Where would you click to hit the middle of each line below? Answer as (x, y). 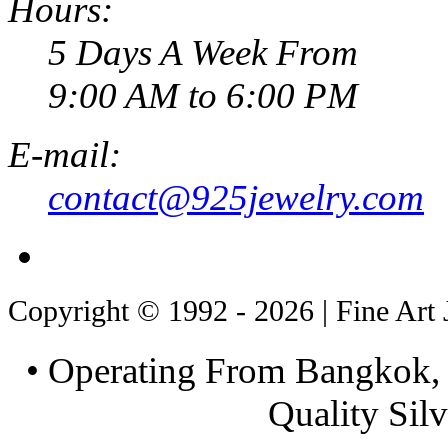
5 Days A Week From (203, 52)
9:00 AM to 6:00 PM (203, 95)
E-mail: (64, 154)
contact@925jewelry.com (236, 197)
